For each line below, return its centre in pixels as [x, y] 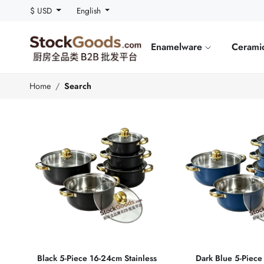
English [90, 11]
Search [78, 86]
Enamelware [178, 47]
